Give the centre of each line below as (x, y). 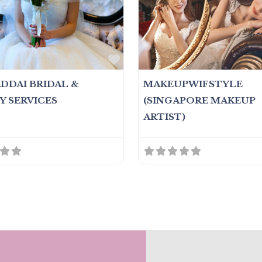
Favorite (142, 59)
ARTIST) (164, 117)
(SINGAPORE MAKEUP (199, 101)
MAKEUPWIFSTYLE (193, 84)
